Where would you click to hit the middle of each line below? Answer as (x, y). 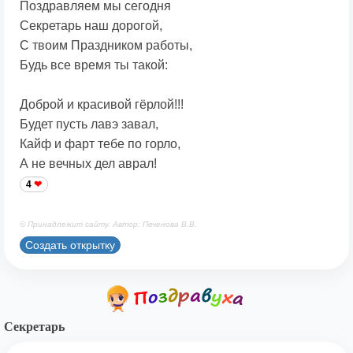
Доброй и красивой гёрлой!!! (102, 105)
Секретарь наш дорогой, (91, 26)
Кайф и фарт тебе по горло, (100, 144)
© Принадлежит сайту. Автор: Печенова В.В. (108, 225)
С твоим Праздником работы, (106, 46)
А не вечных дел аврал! (88, 164)
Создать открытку (70, 245)
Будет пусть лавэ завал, (89, 124)
